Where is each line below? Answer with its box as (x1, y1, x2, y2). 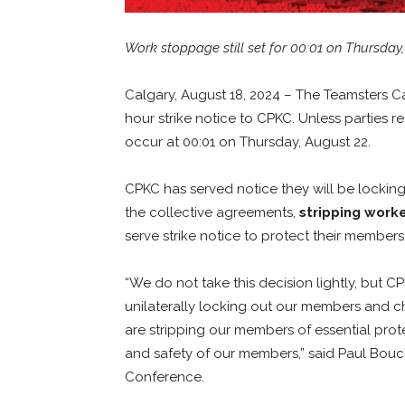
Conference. (125, 368, 208, 385)
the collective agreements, (125, 203, 299, 221)
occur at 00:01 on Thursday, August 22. (125, 133, 374, 150)
